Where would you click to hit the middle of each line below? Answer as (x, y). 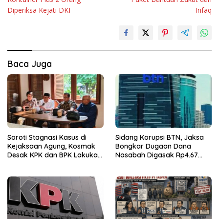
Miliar (124, 164)
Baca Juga (30, 64)
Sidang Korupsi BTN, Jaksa (160, 137)
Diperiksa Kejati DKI (39, 10)
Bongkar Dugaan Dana (153, 146)
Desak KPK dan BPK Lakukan (55, 155)
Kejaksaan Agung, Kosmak (51, 146)
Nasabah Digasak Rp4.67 (157, 155)
